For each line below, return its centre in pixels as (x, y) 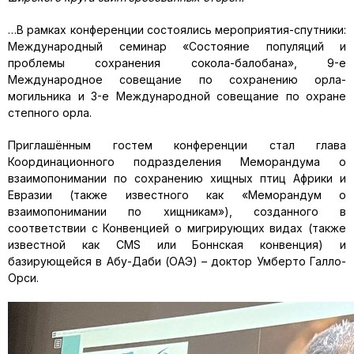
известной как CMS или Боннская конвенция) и (177, 245)
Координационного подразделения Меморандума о (177, 162)
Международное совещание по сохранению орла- (177, 79)
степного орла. (50, 113)
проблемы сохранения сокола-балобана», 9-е (177, 63)
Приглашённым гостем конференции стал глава (177, 145)
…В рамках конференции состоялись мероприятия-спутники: (177, 30)
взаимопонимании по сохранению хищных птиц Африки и (177, 178)
